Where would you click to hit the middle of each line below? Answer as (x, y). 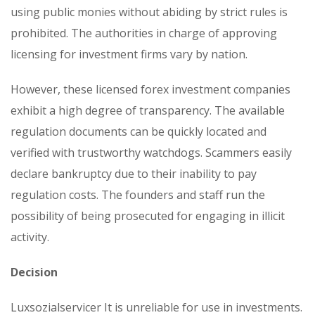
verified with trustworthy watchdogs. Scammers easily (151, 152)
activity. (30, 237)
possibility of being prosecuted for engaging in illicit (148, 216)
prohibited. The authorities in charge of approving (144, 33)
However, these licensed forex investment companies (150, 89)
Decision (34, 272)
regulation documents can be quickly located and (139, 131)
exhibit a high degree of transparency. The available (148, 110)
